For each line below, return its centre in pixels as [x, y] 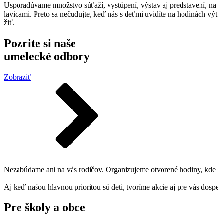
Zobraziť [18, 77]
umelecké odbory [47, 56]
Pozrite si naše [40, 43]
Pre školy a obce [45, 208]
